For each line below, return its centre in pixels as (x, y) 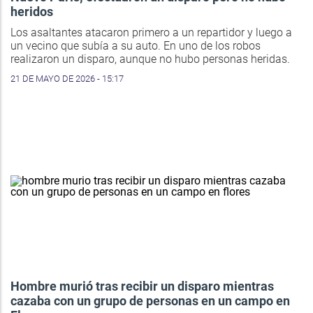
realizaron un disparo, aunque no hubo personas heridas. (150, 59)
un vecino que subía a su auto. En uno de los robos (136, 46)
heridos (32, 12)
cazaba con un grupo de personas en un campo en (150, 301)
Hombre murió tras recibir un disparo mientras (142, 286)
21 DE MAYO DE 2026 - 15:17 (67, 79)
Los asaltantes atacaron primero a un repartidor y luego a (151, 33)
